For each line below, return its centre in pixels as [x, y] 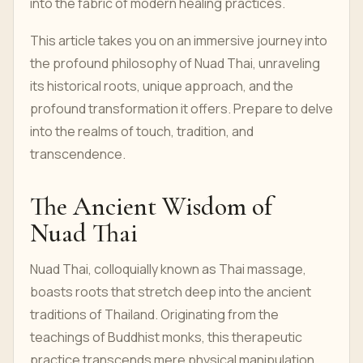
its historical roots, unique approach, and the [162, 86]
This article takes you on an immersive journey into [179, 41]
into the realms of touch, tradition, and [142, 131]
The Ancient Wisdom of [151, 206]
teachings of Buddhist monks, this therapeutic [166, 337]
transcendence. [78, 154]
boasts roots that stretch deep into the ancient [171, 292]
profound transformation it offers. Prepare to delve [181, 109]
